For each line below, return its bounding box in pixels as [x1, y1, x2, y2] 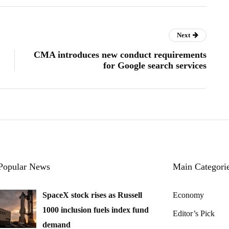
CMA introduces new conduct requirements [34, 49, 207, 60]
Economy [173, 190, 204, 199]
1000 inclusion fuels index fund [42, 205, 149, 214]
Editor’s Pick [173, 209, 215, 218]
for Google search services [103, 60, 207, 71]
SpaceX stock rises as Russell [42, 190, 142, 199]
